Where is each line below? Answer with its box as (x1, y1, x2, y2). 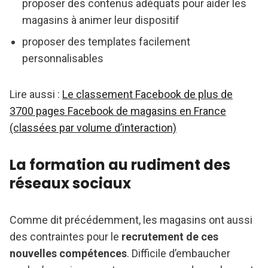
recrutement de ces (121, 230, 218, 243)
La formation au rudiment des (10, 155, 230, 175)
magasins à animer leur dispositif (22, 14, 179, 27)
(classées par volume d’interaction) (10, 121, 176, 135)
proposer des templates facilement (22, 35, 190, 48)
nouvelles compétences (10, 247, 127, 260)
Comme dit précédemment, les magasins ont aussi (10, 214, 252, 227)
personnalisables (22, 52, 103, 65)
